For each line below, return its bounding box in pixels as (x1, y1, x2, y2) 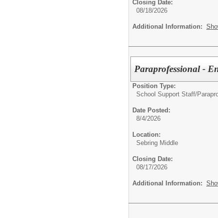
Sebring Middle (136, 139, 178, 146)
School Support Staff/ (136, 90, 197, 98)
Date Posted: (132, 106, 170, 114)
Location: (132, 130, 161, 138)
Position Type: (132, 82, 176, 90)
